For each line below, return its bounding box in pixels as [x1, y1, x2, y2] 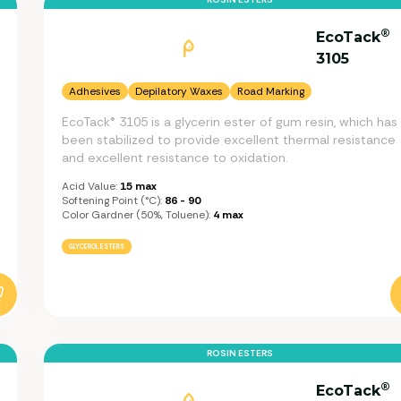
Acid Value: [62, 178, 117, 193]
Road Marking [237, 83, 304, 98]
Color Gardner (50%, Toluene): [62, 207, 210, 222]
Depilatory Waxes [135, 83, 223, 98]
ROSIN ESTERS [206, 346, 273, 359]
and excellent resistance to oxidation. [62, 149, 288, 166]
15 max [117, 178, 157, 193]
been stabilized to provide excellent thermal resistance [62, 131, 396, 148]
